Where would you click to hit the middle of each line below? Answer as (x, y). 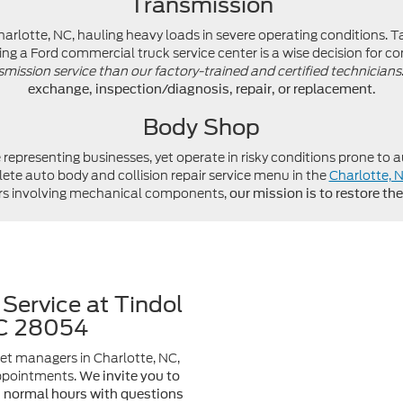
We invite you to (129, 376)
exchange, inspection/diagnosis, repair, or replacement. (201, 89)
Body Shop (201, 127)
